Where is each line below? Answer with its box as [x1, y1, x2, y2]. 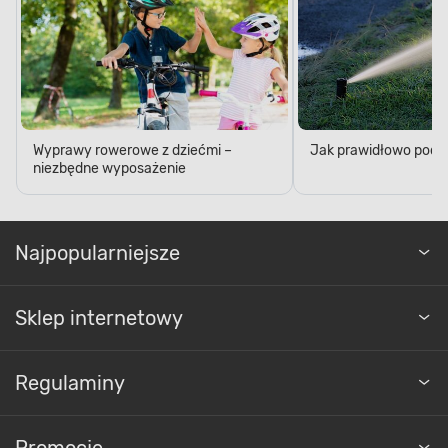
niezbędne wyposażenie [33, 159, 186, 177]
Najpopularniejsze [15, 240, 180, 265]
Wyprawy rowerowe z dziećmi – [33, 141, 232, 159]
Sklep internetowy [15, 305, 183, 330]
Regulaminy [15, 370, 125, 395]
